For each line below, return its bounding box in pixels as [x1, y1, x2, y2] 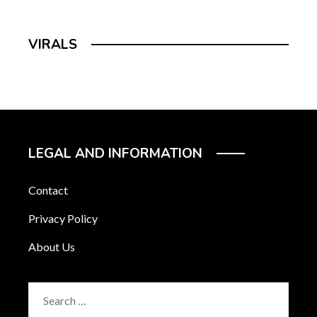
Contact [28, 183, 68, 197]
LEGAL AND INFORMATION [28, 144, 202, 163]
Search [28, 284, 60, 298]
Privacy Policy [28, 212, 98, 225]
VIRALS [28, 35, 77, 54]
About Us [28, 240, 75, 253]
